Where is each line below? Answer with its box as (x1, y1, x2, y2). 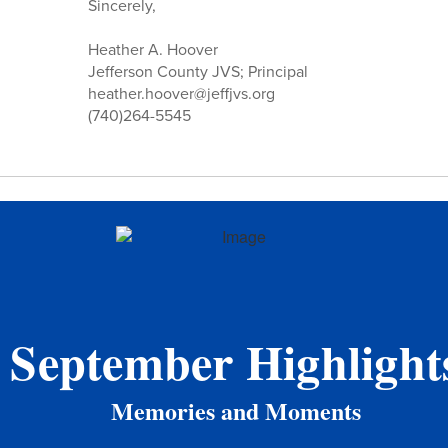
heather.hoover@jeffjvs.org (87, 81, 275, 105)
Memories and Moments (110, 392, 361, 428)
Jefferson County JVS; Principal (87, 59, 308, 83)
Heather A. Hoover (87, 37, 218, 61)
